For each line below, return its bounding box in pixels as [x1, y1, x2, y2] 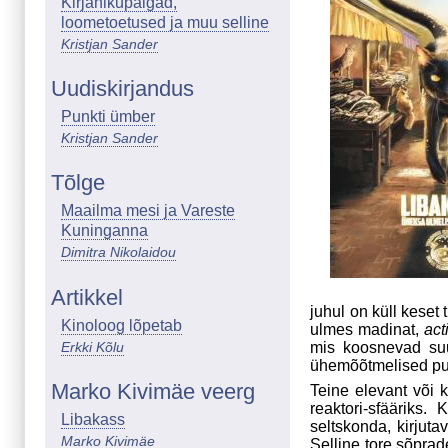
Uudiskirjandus [51, 75, 194, 101]
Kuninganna [61, 222, 148, 240]
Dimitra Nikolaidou [61, 244, 176, 261]
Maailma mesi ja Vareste [61, 202, 235, 220]
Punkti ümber [61, 107, 155, 125]
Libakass [61, 411, 125, 429]
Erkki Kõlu [61, 338, 124, 355]
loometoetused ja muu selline [61, 13, 269, 31]
